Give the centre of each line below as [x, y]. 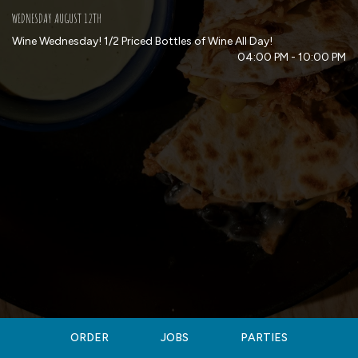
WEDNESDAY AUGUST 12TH [57, 18]
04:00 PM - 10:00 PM [292, 57]
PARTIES [265, 338]
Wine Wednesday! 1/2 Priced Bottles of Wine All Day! [142, 41]
